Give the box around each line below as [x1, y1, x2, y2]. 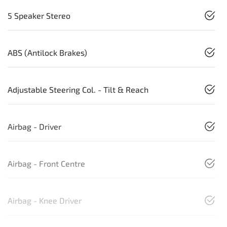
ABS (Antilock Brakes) [8, 47, 87, 57]
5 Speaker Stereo [8, 10, 70, 20]
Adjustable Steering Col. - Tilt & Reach [8, 84, 148, 94]
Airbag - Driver [8, 121, 61, 131]
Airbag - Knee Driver [8, 195, 82, 205]
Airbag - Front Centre [8, 158, 85, 168]
